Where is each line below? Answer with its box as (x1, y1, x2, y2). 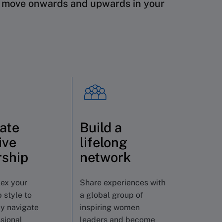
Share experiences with (80, 178, 166, 187)
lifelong (80, 134, 127, 150)
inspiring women (80, 203, 140, 212)
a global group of (80, 190, 143, 200)
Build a (80, 119, 122, 135)
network (80, 149, 131, 165)
